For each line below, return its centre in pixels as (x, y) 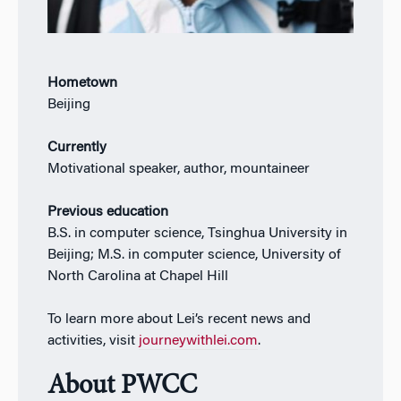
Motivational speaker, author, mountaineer (178, 169)
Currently (77, 147)
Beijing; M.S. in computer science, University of (194, 255)
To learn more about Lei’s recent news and (179, 319)
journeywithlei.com (198, 341)
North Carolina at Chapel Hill (137, 276)
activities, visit (93, 341)
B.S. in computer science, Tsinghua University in (197, 233)
